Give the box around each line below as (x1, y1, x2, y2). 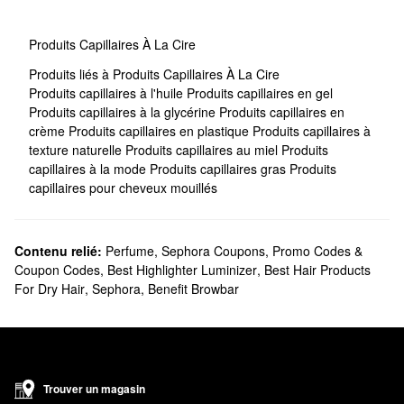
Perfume (106, 241, 154, 260)
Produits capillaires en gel (187, 83, 333, 102)
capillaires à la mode (29, 159, 150, 178)
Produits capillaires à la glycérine (29, 102, 219, 121)
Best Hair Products (264, 260, 371, 279)
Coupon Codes (14, 260, 100, 279)
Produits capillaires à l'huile (29, 83, 187, 102)
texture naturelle (29, 140, 125, 159)
